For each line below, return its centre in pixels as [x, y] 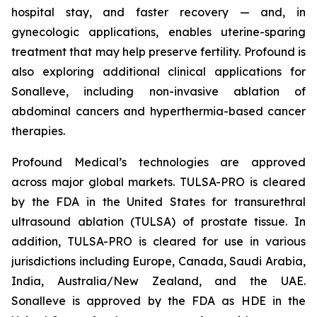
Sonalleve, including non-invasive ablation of [158, 91]
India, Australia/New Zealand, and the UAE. [158, 281]
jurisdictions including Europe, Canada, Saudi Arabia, [158, 261]
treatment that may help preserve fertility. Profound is [158, 52]
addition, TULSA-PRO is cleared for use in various [158, 241]
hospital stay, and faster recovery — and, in [158, 12]
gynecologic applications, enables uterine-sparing [158, 32]
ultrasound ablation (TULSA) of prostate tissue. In [158, 221]
